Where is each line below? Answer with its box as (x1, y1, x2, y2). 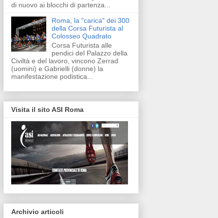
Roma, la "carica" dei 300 (51, 16, 129, 24)
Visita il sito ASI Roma (11, 105, 84, 113)
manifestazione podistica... (11, 72, 93, 80)
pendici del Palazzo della (51, 49, 127, 57)
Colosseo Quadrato (51, 32, 111, 40)
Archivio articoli (11, 208, 64, 216)
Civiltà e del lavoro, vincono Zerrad (11, 56, 118, 65)
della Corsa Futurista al (51, 24, 123, 32)
